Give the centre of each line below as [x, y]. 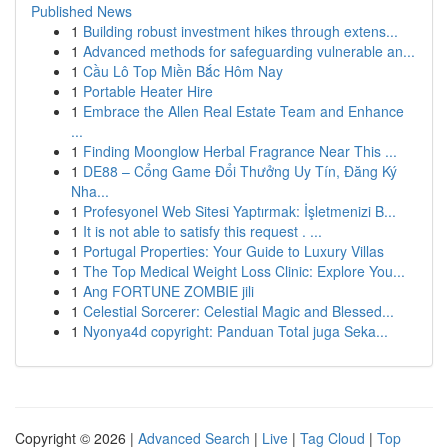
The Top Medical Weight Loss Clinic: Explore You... [244, 271]
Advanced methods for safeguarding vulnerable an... [249, 51]
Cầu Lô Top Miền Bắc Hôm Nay [183, 71]
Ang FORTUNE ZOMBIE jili [168, 291]
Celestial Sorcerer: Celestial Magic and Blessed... [238, 311]
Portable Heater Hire [148, 91]
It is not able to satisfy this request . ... [202, 231]
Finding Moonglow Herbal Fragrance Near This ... [240, 151]
